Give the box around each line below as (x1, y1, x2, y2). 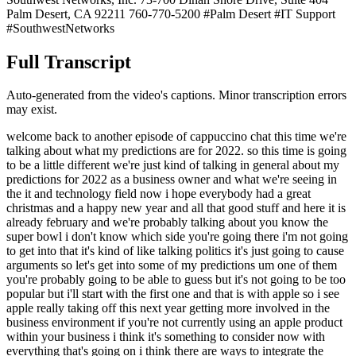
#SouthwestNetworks (6, 21, 114, 35)
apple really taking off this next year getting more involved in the (6, 301, 330, 315)
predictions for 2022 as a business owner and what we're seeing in (6, 172, 337, 187)
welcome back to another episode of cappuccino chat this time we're (6, 130, 346, 144)
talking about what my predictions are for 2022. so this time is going (6, 144, 346, 158)
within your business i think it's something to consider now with (6, 330, 325, 344)
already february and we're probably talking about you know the (6, 215, 328, 230)
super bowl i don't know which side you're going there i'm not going (6, 230, 348, 244)
